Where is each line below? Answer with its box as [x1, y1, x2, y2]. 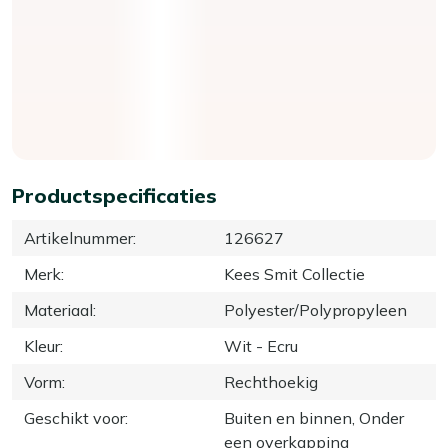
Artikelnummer [24, 227, 133, 248]
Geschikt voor [24, 407, 125, 428]
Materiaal [24, 299, 93, 320]
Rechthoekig [224, 371, 318, 392]
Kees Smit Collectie [224, 263, 365, 284]
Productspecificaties [12, 182, 217, 208]
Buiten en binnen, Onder [224, 407, 404, 428]
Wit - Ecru [224, 335, 298, 356]
